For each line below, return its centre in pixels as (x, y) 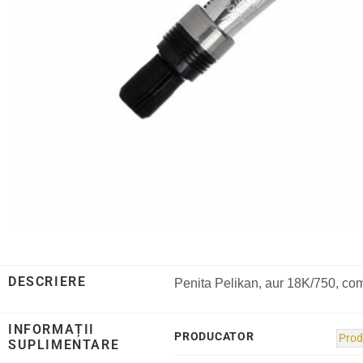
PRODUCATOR (214, 337)
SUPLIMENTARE (64, 345)
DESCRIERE (47, 282)
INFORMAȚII (51, 330)
